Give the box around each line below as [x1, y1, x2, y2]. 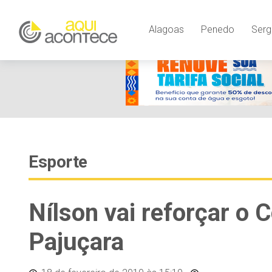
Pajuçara [29, 228, 124, 256]
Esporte [29, 152, 87, 172]
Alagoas [148, 23, 184, 35]
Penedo [200, 23, 234, 35]
